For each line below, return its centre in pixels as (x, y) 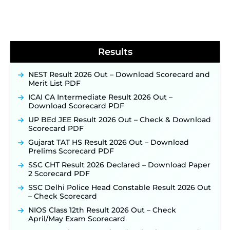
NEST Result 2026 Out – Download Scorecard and (119, 74)
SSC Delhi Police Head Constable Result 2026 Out (120, 187)
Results (115, 52)
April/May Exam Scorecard (77, 219)
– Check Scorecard (63, 196)
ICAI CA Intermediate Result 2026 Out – (100, 97)
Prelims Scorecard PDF (71, 151)
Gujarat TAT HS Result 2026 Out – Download (109, 142)
